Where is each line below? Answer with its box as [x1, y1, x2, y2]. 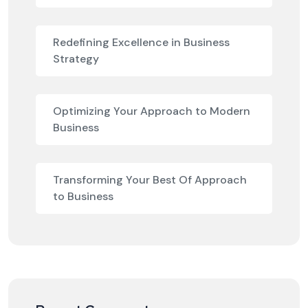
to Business [53, 189, 113, 204]
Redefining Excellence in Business [53, 35, 230, 50]
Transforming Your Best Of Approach [53, 173, 247, 188]
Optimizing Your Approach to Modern [53, 104, 250, 119]
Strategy [53, 52, 99, 67]
